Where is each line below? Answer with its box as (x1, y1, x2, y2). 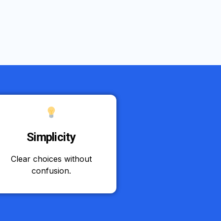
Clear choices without (10, 153, 92, 164)
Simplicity (27, 130, 75, 144)
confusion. (31, 165, 71, 176)
